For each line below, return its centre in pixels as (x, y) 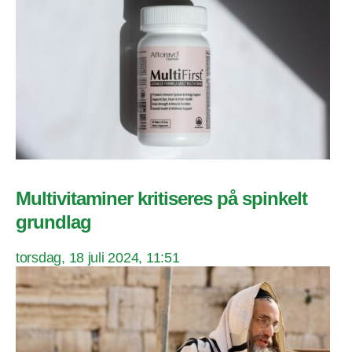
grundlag (54, 222)
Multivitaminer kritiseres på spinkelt (162, 198)
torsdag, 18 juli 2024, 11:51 (98, 257)
